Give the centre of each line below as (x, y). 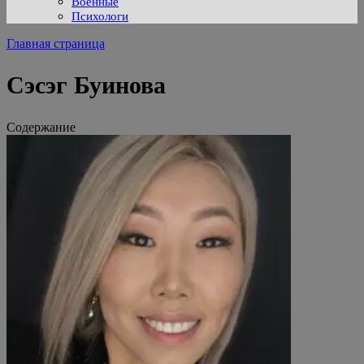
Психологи (100, 16)
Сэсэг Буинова (86, 86)
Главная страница (56, 43)
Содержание (41, 128)
